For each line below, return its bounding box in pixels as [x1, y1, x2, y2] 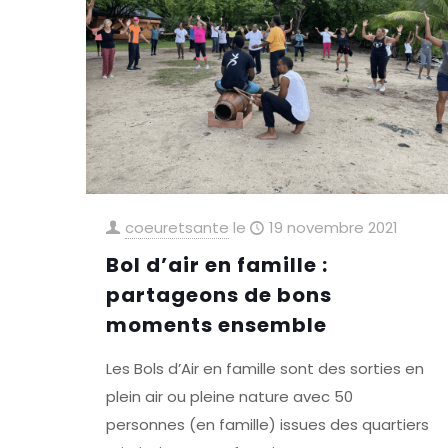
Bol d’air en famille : [105, 250, 328, 279]
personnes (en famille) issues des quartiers [105, 413, 429, 435]
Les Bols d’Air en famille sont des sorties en [105, 357, 424, 379]
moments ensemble [105, 310, 327, 339]
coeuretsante [124, 216, 229, 238]
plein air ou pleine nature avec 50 [105, 385, 353, 407]
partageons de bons [105, 280, 332, 309]
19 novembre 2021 [268, 216, 398, 238]
